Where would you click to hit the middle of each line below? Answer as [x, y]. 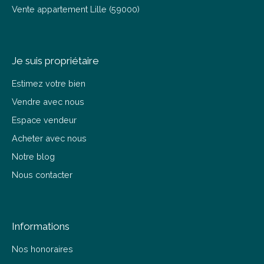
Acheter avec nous [49, 138]
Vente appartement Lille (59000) [76, 9]
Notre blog [33, 156]
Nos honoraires [42, 249]
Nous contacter [42, 174]
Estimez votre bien [49, 83]
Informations [41, 226]
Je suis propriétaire [55, 60]
